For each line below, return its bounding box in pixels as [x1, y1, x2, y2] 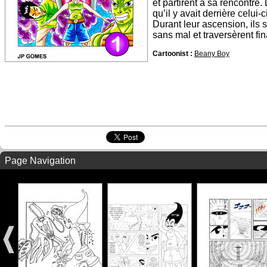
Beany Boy [194, 49, 229, 58]
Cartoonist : [153, 49, 193, 58]
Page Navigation [5, 156, 76, 166]
